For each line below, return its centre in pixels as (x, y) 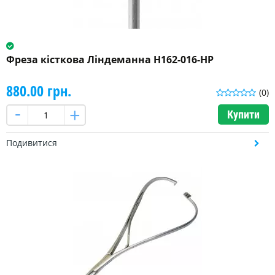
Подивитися (32, 143)
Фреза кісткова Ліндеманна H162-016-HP (110, 60)
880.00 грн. (39, 91)
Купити (243, 115)
